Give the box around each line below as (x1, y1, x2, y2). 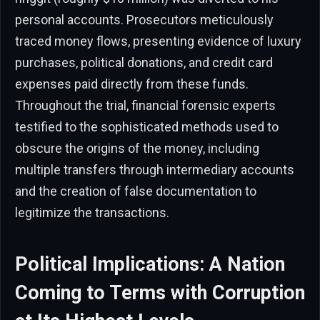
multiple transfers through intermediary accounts (15, 162, 294, 178)
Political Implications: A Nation (15, 252, 285, 276)
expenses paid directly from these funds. (15, 76, 249, 92)
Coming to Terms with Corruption (15, 281, 305, 304)
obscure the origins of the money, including (15, 141, 259, 156)
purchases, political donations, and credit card (15, 55, 273, 71)
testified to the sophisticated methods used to (15, 119, 279, 135)
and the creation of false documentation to (15, 184, 256, 199)
